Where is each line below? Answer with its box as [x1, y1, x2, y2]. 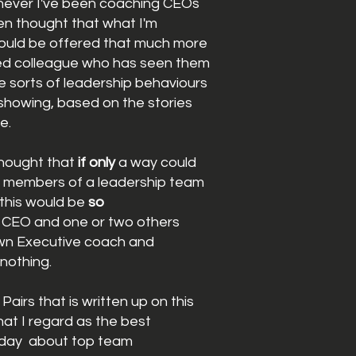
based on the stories [54, 95, 193, 110]
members [3, 175, 66, 190]
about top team [25, 334, 133, 349]
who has [82, 56, 137, 71]
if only [75, 155, 116, 170]
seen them [137, 56, 211, 71]
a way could [115, 155, 197, 170]
